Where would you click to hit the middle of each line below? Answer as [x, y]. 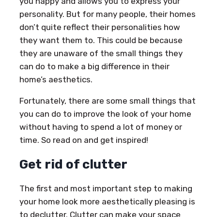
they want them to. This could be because [101, 40]
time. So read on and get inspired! [84, 140]
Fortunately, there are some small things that [108, 101]
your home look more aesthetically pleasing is [107, 201]
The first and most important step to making [106, 188]
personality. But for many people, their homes [108, 14]
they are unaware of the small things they [101, 53]
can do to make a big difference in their [94, 66]
